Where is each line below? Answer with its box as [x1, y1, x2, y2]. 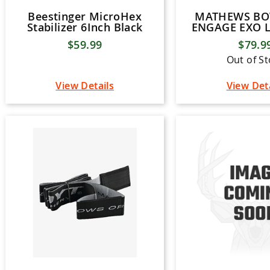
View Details [55, 78, 115, 92]
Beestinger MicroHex [28, 8, 142, 24]
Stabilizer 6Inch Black [27, 19, 143, 34]
